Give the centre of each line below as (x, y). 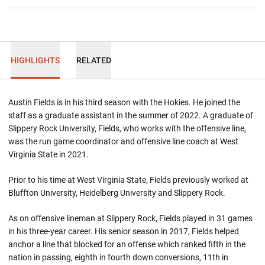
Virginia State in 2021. (49, 154)
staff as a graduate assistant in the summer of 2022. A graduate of (131, 115)
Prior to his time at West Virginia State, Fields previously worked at (128, 180)
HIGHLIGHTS (35, 60)
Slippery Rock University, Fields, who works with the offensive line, (127, 128)
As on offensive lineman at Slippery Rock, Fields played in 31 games (130, 218)
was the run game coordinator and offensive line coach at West (123, 141)
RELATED (93, 60)
